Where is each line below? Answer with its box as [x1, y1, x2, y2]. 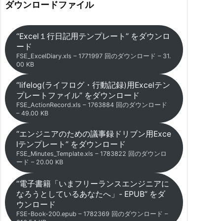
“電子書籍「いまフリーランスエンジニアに [16, 179, 169, 188]
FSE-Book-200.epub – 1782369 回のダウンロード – [16, 210, 168, 218]
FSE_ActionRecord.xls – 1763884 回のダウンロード [16, 101, 167, 109]
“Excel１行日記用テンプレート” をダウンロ [16, 31, 170, 41]
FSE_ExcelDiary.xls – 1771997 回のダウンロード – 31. [16, 52, 171, 60]
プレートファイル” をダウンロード [16, 90, 140, 100]
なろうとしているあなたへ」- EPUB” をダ [16, 189, 165, 199]
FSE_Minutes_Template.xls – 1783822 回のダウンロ [16, 149, 167, 157]
